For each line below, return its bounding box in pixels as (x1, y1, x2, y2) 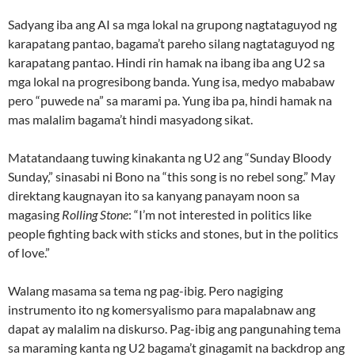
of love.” (8, 245, 50, 261)
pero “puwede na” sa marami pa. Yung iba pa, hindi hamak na (8, 93, 332, 109)
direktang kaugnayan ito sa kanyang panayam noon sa (8, 188, 300, 204)
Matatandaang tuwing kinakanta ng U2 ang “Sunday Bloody (8, 150, 331, 166)
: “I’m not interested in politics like (128, 207, 311, 223)
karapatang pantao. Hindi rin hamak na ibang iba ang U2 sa (8, 55, 325, 71)
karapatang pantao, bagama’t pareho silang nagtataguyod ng (8, 36, 334, 52)
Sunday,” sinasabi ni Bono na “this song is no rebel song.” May (8, 169, 335, 185)
